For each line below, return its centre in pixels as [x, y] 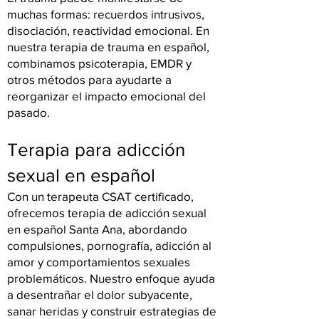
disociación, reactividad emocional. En [108, 30]
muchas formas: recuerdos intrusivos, [106, 14]
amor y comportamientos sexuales [99, 262]
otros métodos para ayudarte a [89, 79]
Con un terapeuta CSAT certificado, [100, 196]
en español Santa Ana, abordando [97, 229]
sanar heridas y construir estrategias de [112, 311]
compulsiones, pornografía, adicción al [109, 245]
